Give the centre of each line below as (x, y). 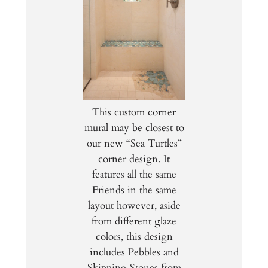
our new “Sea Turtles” (134, 143)
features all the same (134, 174)
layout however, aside (134, 205)
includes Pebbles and (134, 252)
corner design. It (134, 159)
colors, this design (134, 236)
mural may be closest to (134, 127)
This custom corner (134, 112)
